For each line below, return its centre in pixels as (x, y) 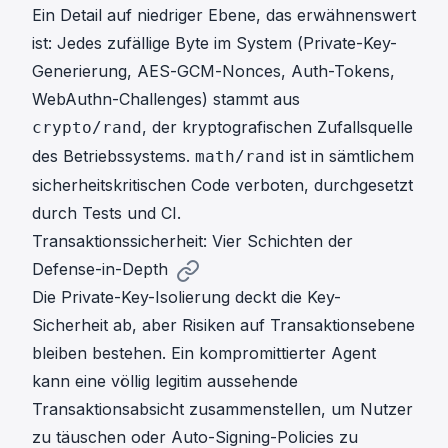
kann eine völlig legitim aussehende (165, 380)
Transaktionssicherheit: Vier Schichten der (192, 240)
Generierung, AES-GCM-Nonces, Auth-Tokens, (213, 70)
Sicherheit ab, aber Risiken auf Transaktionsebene (223, 324)
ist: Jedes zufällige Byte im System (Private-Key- (214, 42)
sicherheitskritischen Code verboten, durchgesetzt (222, 184)
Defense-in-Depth (100, 268)
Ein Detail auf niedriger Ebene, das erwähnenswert (224, 14)
